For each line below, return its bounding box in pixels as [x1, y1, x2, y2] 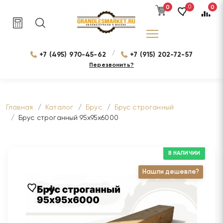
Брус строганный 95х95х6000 [18, 114, 118, 121]
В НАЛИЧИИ [168, 150, 200, 156]
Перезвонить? [89, 62, 134, 68]
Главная [6, 104, 33, 111]
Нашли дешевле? [142, 169, 199, 175]
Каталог [45, 104, 74, 111]
